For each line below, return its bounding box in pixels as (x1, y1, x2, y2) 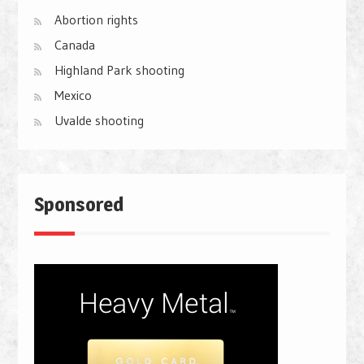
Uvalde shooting (54, 112, 144, 129)
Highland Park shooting (54, 62, 184, 79)
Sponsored (33, 193, 123, 217)
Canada (54, 37, 95, 54)
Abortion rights (54, 11, 138, 28)
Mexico (54, 87, 92, 104)
